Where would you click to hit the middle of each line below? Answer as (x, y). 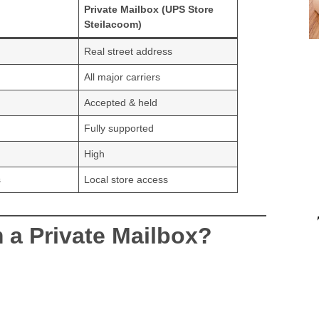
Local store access (126, 180)
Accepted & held (121, 103)
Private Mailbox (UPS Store (149, 10)
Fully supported (119, 129)
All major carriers (122, 77)
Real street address (129, 52)
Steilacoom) (113, 25)
